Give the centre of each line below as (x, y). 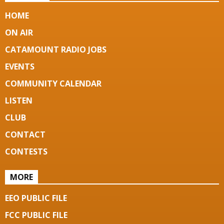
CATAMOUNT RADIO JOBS (56, 50)
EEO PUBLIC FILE (36, 198)
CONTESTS (26, 152)
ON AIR (19, 33)
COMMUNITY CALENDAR (53, 84)
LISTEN (19, 101)
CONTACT (25, 135)
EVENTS (20, 67)
